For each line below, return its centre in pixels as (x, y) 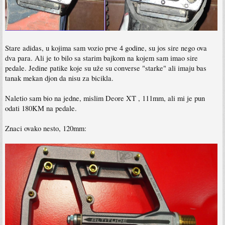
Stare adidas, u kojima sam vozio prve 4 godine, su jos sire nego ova (106, 48)
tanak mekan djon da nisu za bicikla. (59, 78)
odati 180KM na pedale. (41, 108)
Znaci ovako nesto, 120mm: (46, 129)
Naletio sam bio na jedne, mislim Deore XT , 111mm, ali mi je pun (105, 98)
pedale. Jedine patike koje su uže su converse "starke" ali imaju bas (106, 68)
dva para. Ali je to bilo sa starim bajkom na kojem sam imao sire (101, 58)
